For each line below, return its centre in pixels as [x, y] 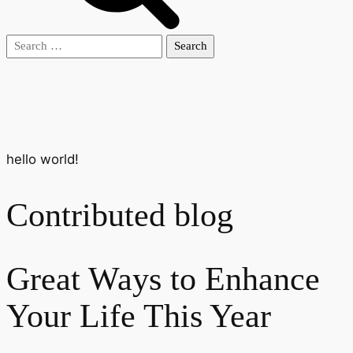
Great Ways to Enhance [163, 279]
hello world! [43, 160]
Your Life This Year [139, 316]
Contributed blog [120, 215]
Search [27, 44]
